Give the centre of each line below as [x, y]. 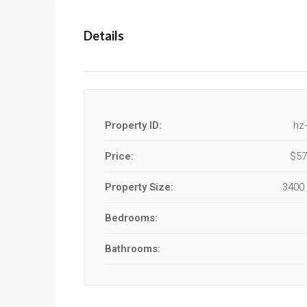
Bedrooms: [131, 218]
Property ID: [133, 125]
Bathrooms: [133, 249]
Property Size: [139, 187]
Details [104, 35]
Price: [119, 156]
